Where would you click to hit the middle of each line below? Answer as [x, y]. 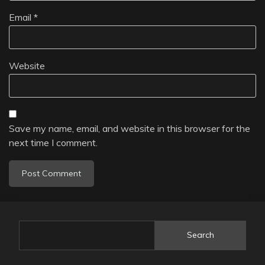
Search [201, 235]
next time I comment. [53, 142]
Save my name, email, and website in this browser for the [130, 128]
